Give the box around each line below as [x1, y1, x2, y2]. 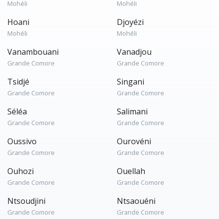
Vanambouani [7, 46, 59, 57]
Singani [117, 76, 144, 87]
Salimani [117, 106, 148, 117]
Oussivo [7, 136, 37, 147]
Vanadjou [117, 46, 152, 57]
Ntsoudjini [7, 196, 45, 206]
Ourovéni [117, 136, 151, 147]
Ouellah [117, 166, 145, 176]
